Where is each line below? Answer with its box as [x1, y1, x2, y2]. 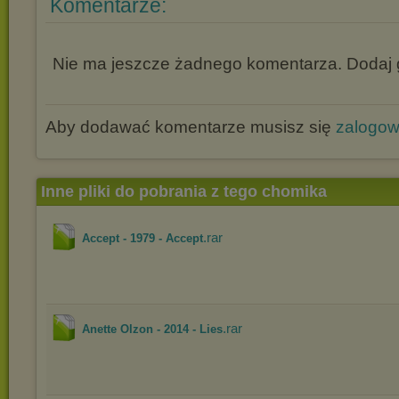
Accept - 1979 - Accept [82, 232, 203, 245]
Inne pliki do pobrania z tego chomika [41, 183, 327, 200]
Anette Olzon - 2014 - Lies [82, 322, 223, 336]
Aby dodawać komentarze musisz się [45, 118, 336, 136]
